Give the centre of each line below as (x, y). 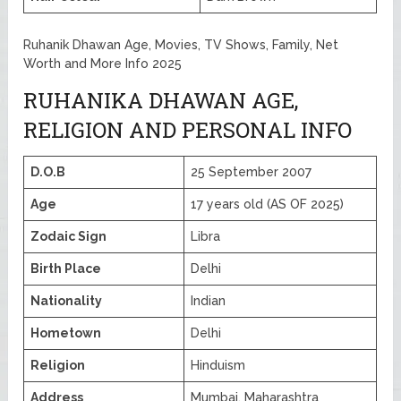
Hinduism (218, 366)
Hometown (66, 333)
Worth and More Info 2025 (103, 64)
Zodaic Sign (69, 237)
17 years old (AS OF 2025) (268, 205)
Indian (209, 301)
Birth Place (66, 269)
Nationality (67, 301)
